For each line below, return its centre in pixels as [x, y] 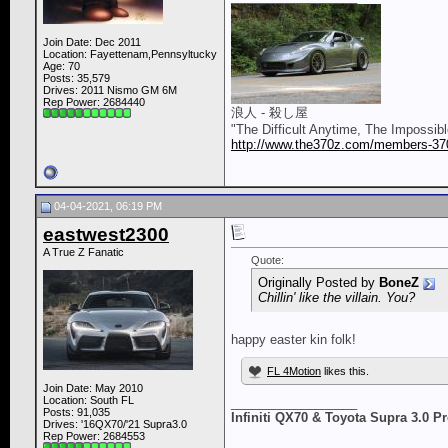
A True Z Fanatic [83, 252]
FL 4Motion [294, 371]
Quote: [267, 260]
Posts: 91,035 [76, 412]
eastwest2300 [106, 235]
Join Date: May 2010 [93, 388]
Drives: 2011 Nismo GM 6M [110, 90]
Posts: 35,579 [76, 78]
